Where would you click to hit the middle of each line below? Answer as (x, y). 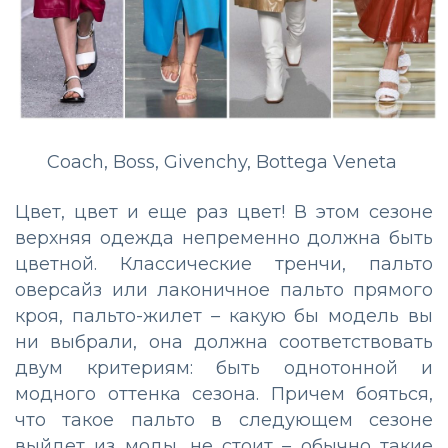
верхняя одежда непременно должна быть (224, 237)
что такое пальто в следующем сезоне (224, 419)
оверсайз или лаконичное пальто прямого (224, 289)
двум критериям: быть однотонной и (224, 367)
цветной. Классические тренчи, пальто (224, 263)
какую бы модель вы (326, 315)
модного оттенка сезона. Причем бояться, (224, 393)
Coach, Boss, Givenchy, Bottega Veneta (224, 161)
